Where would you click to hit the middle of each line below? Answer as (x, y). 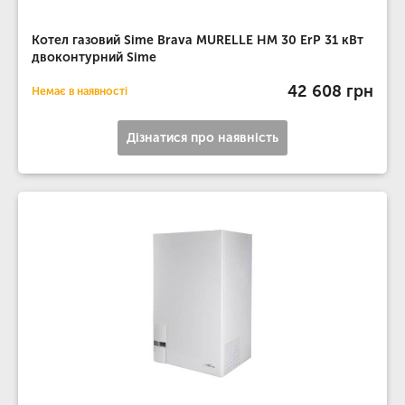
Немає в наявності (80, 91)
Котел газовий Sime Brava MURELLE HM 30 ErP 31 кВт (198, 40)
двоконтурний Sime (94, 57)
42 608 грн (330, 91)
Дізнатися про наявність (202, 138)
